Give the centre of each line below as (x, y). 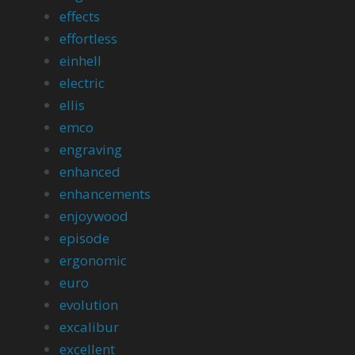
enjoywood (94, 216)
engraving (91, 149)
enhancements (105, 194)
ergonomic (94, 260)
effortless (89, 38)
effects (80, 16)
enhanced (90, 172)
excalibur (90, 327)
